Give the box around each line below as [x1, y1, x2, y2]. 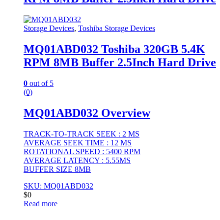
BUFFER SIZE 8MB [24, 165, 91, 173]
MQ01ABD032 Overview [24, 107, 150, 119]
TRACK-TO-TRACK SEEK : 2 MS [24, 129, 139, 138]
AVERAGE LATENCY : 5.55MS [24, 156, 131, 165]
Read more [24, 199, 57, 208]
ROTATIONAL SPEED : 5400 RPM [24, 147, 140, 156]
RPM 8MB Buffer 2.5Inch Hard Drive [24, 56, 216, 69]
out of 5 [27, 79, 54, 88]
